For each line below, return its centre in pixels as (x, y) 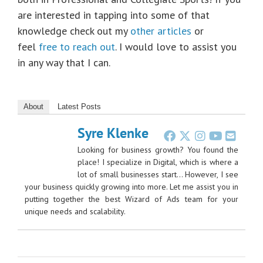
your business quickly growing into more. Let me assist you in (131, 186)
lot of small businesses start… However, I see (158, 174)
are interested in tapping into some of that (114, 15)
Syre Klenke (113, 133)
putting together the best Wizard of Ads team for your (131, 199)
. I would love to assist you (176, 46)
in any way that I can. (64, 62)
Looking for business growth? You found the (158, 149)
